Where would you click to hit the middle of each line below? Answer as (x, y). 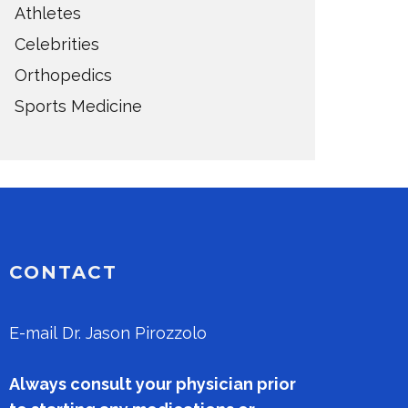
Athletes (48, 13)
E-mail (36, 333)
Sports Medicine (78, 106)
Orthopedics (63, 75)
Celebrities (57, 44)
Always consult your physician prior (153, 384)
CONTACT (63, 272)
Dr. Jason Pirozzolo (134, 333)
